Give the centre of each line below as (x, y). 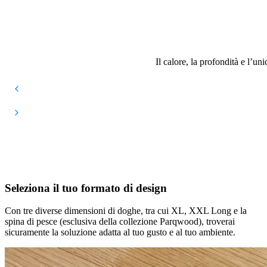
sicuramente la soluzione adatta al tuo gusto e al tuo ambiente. (120, 232)
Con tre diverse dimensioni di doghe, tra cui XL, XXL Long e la (126, 211)
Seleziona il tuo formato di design (86, 188)
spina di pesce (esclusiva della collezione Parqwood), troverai (120, 222)
